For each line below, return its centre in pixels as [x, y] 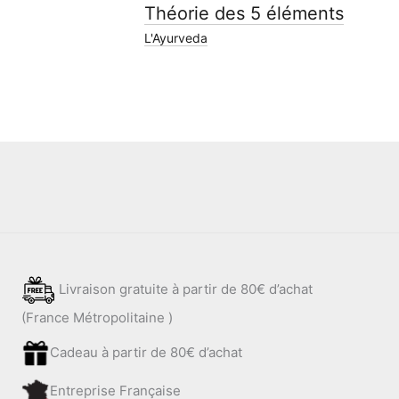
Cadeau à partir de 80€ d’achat [146, 352]
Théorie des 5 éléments [244, 13]
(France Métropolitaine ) [97, 318]
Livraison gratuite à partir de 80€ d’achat [184, 289]
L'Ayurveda [175, 37]
